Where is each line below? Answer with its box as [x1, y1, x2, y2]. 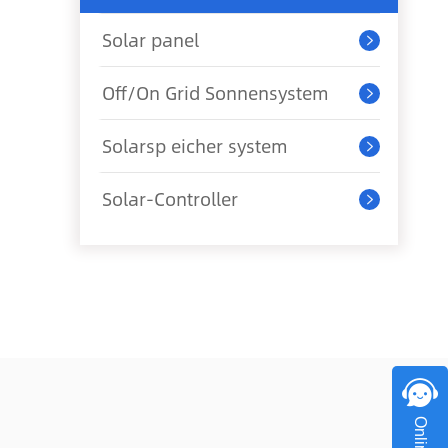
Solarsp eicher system [102, 132, 288, 160]
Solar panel [102, 26, 199, 54]
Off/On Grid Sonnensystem [102, 79, 329, 107]
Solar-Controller [102, 185, 238, 213]
